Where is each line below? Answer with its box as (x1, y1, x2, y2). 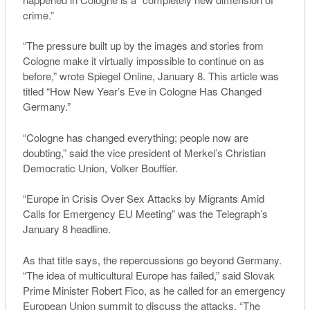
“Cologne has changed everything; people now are (22, 129, 248, 145)
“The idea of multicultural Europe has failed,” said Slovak (22, 267, 275, 282)
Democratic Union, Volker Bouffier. (22, 160, 178, 175)
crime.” (22, 7, 54, 22)
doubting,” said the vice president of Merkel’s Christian (22, 145, 266, 160)
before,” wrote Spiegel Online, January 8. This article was (22, 69, 279, 84)
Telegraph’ (215, 206, 262, 221)
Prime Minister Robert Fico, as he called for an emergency (22, 282, 286, 298)
